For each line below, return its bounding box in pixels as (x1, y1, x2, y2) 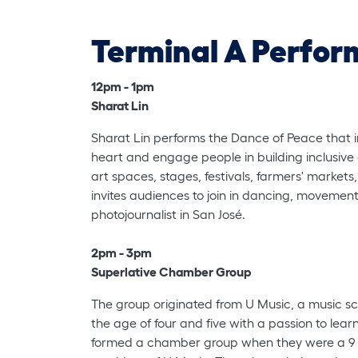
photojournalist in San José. (91, 206, 245, 221)
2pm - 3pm (91, 245, 152, 260)
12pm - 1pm (91, 78, 154, 93)
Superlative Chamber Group (91, 264, 251, 279)
